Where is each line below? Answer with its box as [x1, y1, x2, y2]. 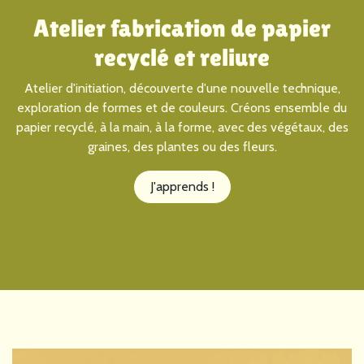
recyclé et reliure [94, 42, 270, 71]
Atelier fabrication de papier [33, 13, 331, 42]
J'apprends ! [149, 178, 214, 194]
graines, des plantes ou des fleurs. [87, 138, 277, 154]
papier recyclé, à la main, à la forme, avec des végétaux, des [15, 119, 349, 135]
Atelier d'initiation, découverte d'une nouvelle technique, [24, 80, 340, 96]
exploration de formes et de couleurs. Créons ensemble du [17, 99, 347, 115]
